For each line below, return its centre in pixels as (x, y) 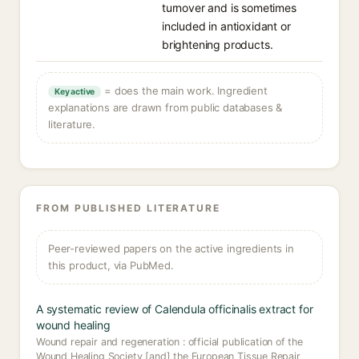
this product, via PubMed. (111, 265)
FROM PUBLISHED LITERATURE (128, 208)
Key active (75, 92)
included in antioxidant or (226, 26)
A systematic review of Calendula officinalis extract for (175, 309)
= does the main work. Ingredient (184, 91)
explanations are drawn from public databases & (165, 107)
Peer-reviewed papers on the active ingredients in (171, 248)
